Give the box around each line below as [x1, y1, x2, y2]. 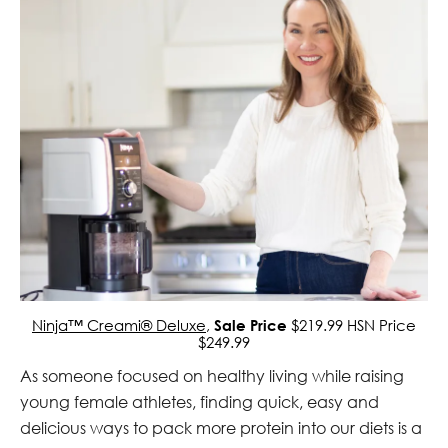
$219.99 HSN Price [287, 315, 416, 334]
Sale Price [214, 315, 287, 334]
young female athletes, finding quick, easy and [20, 391, 379, 412]
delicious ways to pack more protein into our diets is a [20, 417, 422, 438]
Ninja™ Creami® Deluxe [32, 315, 206, 334]
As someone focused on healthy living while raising [20, 365, 404, 386]
